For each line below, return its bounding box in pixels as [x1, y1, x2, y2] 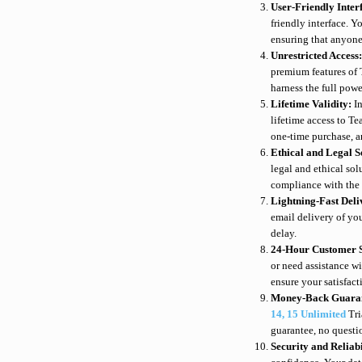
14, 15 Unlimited [271, 308, 347, 321]
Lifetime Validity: [271, 98, 355, 111]
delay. [271, 227, 297, 240]
